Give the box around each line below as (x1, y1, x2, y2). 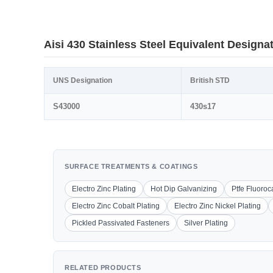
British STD (190, 76, 230, 85)
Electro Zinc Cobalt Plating (72, 202, 160, 210)
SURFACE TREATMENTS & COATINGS (65, 163, 198, 170)
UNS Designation (53, 76, 112, 85)
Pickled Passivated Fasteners (72, 219, 169, 227)
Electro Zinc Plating (72, 185, 136, 193)
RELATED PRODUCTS (65, 264, 141, 271)
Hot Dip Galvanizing (151, 185, 217, 193)
